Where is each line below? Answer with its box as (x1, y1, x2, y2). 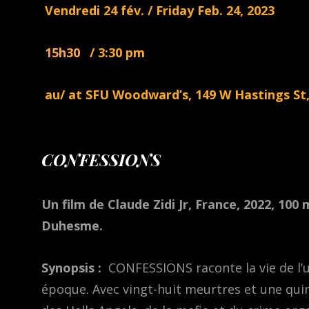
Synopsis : (41, 259, 101, 277)
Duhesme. (41, 217, 103, 235)
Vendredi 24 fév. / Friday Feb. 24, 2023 (44, 2, 275, 19)
